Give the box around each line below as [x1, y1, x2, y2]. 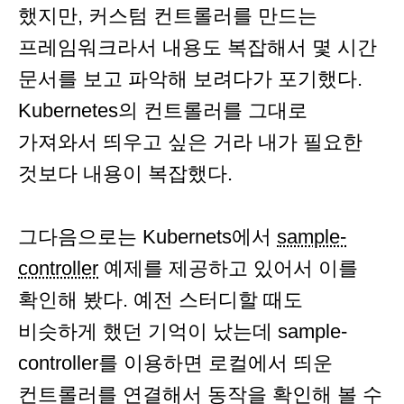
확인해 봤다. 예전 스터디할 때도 [18, 289, 303, 312]
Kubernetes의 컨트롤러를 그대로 [18, 99, 308, 123]
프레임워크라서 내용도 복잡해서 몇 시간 [18, 36, 377, 60]
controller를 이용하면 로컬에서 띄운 [18, 352, 333, 375]
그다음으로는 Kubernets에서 [18, 225, 277, 249]
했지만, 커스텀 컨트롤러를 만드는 [18, 5, 317, 28]
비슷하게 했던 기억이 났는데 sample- [18, 320, 347, 344]
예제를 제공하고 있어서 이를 [98, 257, 358, 280]
